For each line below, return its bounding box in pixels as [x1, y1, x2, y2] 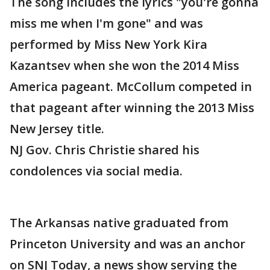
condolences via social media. [10, 163, 183, 180]
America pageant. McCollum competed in [10, 78, 252, 95]
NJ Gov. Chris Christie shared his [10, 142, 199, 159]
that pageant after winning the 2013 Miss [10, 99, 254, 116]
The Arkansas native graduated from [10, 215, 228, 231]
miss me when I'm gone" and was [10, 15, 203, 32]
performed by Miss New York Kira [10, 36, 207, 53]
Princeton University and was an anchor [10, 236, 245, 253]
